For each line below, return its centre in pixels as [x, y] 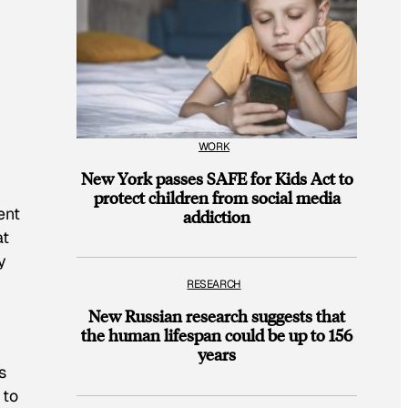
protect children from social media [217, 197]
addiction [217, 216]
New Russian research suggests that [217, 316]
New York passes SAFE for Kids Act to [217, 178]
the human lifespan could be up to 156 [217, 335]
